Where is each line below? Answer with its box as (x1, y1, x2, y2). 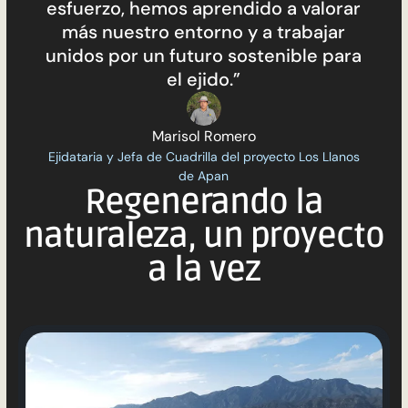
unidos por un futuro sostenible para (46, 44, 362, 68)
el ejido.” (167, 67, 241, 92)
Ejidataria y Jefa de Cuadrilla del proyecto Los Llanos (47, 148, 360, 165)
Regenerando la (85, 181, 323, 223)
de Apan (178, 167, 229, 184)
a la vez (148, 249, 260, 291)
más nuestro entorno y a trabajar (62, 20, 346, 45)
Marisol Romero (151, 126, 256, 146)
